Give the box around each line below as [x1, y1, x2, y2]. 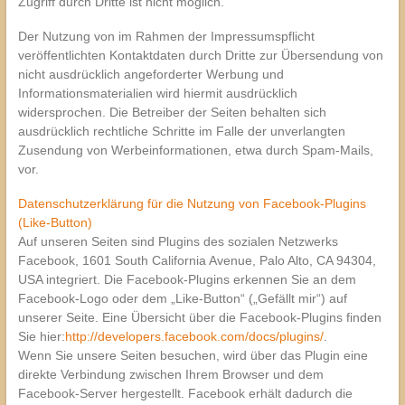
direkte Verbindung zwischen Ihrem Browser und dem [17, 366, 324, 381]
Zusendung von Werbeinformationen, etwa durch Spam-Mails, [17, 142, 373, 157]
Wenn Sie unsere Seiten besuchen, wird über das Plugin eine [17, 347, 368, 363]
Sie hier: [17, 328, 65, 344]
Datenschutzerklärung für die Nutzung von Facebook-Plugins [17, 195, 366, 211]
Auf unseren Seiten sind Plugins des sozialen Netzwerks [17, 233, 338, 249]
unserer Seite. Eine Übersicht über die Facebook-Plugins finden [17, 309, 381, 325]
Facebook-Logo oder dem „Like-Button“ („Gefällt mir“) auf [17, 290, 347, 306]
